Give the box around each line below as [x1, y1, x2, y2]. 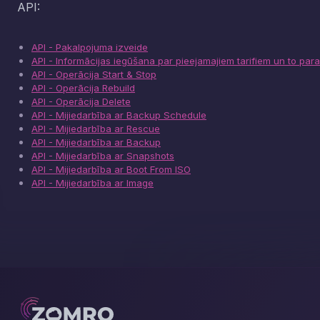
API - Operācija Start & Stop [31, 69, 156, 80]
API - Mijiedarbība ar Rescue [31, 123, 160, 134]
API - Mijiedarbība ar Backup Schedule [31, 109, 206, 121]
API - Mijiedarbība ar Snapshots [31, 150, 174, 161]
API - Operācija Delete [31, 96, 131, 107]
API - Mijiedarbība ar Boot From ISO [31, 164, 191, 175]
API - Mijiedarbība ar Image [31, 177, 154, 189]
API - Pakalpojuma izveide [31, 41, 148, 53]
